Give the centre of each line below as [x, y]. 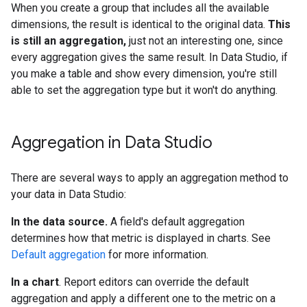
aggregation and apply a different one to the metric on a [143, 298]
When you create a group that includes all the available [140, 8]
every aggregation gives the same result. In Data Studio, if [149, 57]
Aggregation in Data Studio [112, 143]
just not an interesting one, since [205, 41]
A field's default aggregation [176, 222]
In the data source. [59, 222]
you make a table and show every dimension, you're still [144, 74]
